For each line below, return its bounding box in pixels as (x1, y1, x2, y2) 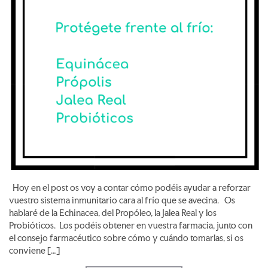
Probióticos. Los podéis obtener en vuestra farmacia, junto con (9, 220, 252, 232)
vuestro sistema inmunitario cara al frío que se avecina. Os (9, 195, 235, 206)
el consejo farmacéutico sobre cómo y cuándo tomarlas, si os (9, 233, 243, 244)
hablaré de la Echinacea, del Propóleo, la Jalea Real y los (9, 208, 217, 219)
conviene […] (9, 245, 60, 257)
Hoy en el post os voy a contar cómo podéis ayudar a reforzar (9, 182, 251, 194)
